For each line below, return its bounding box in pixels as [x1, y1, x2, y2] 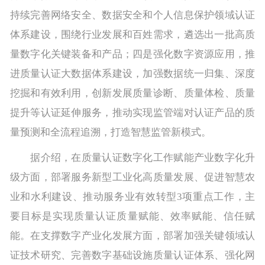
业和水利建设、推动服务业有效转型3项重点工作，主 [9, 190, 256, 202]
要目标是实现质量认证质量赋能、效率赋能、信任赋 [9, 210, 256, 222]
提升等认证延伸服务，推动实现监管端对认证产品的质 [9, 106, 256, 118]
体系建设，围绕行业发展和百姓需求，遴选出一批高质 [9, 28, 256, 40]
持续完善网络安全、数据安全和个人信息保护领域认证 [9, 9, 256, 21]
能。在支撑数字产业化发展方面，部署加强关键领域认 [9, 230, 256, 241]
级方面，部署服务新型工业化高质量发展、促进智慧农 [9, 171, 256, 183]
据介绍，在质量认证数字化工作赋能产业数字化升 [9, 151, 256, 163]
